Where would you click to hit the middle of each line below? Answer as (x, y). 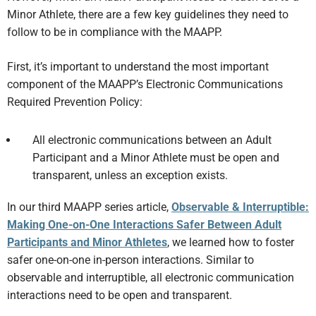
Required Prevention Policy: (75, 102)
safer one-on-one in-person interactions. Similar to (130, 260)
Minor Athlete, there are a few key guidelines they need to (148, 14)
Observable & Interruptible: (240, 207)
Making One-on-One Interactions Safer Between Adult (144, 224)
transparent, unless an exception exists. (130, 175)
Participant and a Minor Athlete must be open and (156, 157)
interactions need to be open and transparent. (120, 295)
